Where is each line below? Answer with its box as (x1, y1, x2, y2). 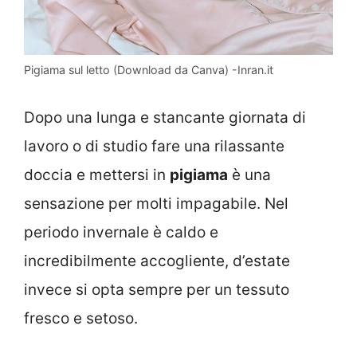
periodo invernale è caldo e (24, 222, 218, 241)
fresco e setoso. (24, 308, 138, 328)
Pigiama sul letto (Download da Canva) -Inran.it (24, 63, 273, 77)
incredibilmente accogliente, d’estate (24, 251, 290, 270)
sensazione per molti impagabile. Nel (24, 194, 288, 213)
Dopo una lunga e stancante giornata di (24, 108, 306, 127)
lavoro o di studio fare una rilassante (24, 136, 284, 155)
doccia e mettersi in (24, 165, 170, 184)
